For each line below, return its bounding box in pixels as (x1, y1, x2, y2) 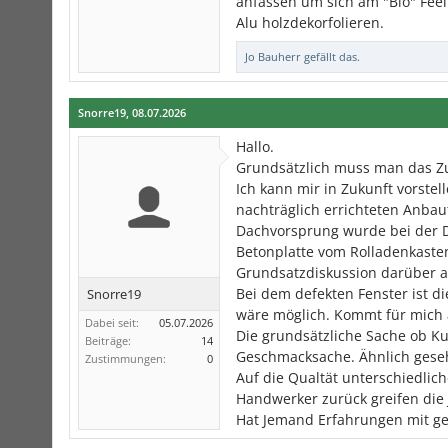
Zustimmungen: (85, 351, 166, 366)
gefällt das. (301, 49, 360, 64)
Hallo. (236, 137, 274, 156)
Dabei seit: (85, 315, 139, 330)
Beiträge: (85, 333, 131, 348)
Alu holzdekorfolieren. (236, 13, 384, 32)
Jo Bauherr (245, 49, 301, 64)
